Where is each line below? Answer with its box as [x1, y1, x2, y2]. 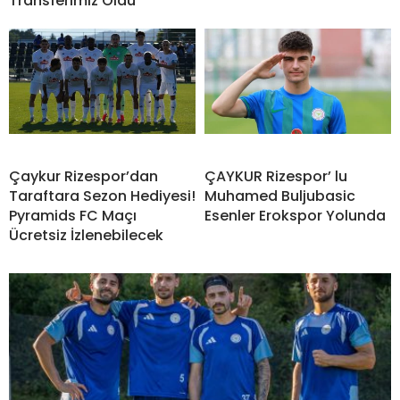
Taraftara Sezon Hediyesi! [9, 186, 196, 207]
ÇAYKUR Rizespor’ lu [204, 166, 347, 187]
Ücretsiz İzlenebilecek [9, 225, 163, 246]
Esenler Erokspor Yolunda [204, 205, 386, 227]
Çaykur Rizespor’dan [9, 166, 158, 187]
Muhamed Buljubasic [204, 186, 355, 207]
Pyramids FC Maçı [9, 205, 137, 227]
